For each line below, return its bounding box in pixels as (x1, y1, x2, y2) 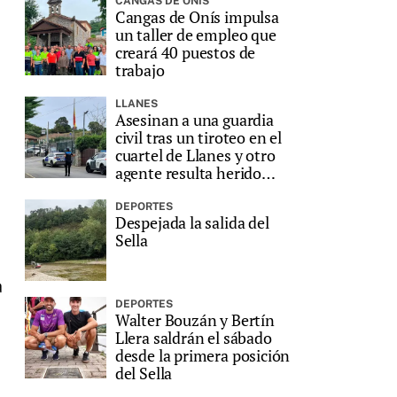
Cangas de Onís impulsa (114, 6, 279, 28)
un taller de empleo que (114, 24, 276, 46)
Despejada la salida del (114, 212, 269, 234)
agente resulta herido (114, 162, 262, 184)
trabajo (114, 59, 165, 82)
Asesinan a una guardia (114, 109, 274, 131)
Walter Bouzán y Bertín (114, 309, 275, 331)
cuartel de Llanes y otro (114, 144, 276, 167)
